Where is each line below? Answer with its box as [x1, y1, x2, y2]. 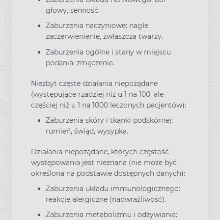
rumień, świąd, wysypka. [46, 126, 128, 136]
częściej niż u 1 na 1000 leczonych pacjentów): [31, 100, 186, 110]
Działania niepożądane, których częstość [31, 147, 169, 156]
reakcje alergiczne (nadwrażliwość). [46, 195, 166, 204]
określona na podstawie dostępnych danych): [31, 168, 185, 178]
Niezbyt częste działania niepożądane [31, 79, 158, 88]
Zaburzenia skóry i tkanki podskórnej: [46, 115, 173, 125]
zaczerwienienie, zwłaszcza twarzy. [46, 32, 163, 41]
